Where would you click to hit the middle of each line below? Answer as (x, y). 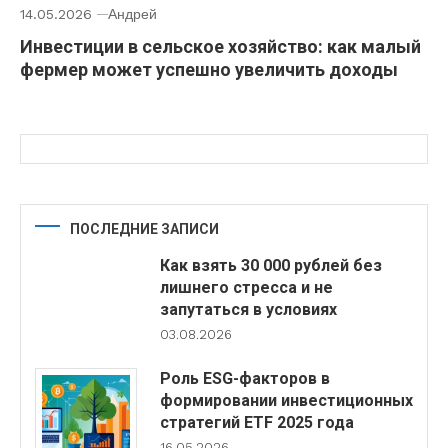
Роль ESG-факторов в (244, 379)
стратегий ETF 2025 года (256, 423)
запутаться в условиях (248, 310)
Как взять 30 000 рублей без (270, 266)
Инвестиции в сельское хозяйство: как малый (220, 47)
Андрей (132, 14)
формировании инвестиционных (286, 401)
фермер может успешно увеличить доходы (209, 70)
